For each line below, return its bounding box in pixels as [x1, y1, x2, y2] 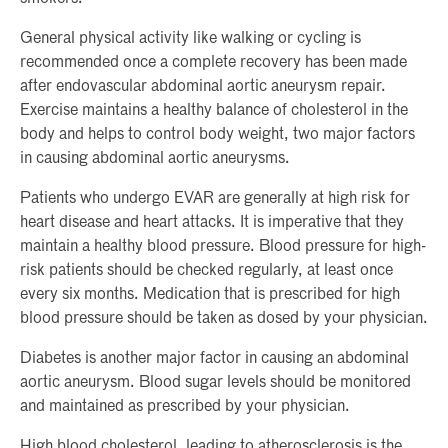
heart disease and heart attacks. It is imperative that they [20, 214, 404, 231]
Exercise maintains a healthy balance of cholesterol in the [20, 102, 408, 119]
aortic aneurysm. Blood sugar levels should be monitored [20, 374, 411, 391]
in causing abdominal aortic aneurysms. [20, 150, 290, 167]
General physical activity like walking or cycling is [20, 30, 361, 47]
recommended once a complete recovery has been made [20, 54, 407, 71]
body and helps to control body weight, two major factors [20, 126, 415, 143]
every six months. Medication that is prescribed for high [20, 286, 400, 303]
